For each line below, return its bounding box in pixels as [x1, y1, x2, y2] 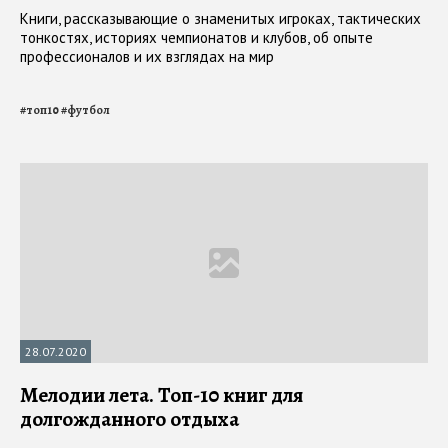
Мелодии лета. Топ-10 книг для [20, 381, 303, 410]
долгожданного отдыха [20, 405, 239, 434]
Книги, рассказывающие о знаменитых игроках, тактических [20, 9, 421, 29]
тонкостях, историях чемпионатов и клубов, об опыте [20, 28, 373, 48]
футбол [67, 102, 110, 119]
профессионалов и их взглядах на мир [20, 47, 274, 67]
